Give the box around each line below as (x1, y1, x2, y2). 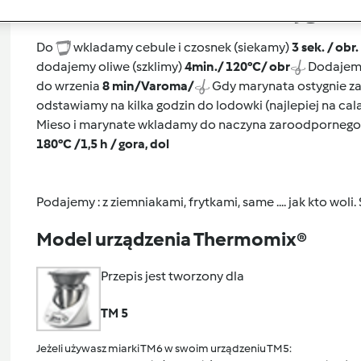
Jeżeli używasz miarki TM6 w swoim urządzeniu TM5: (35, 341, 292, 355)
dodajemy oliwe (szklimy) (35, 58, 185, 74)
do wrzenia (35, 77, 102, 93)
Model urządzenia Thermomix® (35, 226, 307, 251)
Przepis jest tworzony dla (100, 268, 244, 284)
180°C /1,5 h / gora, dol (35, 135, 169, 151)
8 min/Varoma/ (102, 77, 194, 93)
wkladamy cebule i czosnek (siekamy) (70, 39, 292, 55)
